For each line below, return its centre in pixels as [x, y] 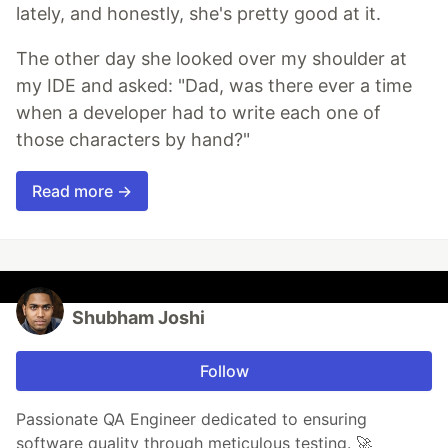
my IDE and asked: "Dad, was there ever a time [214, 86]
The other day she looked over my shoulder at [211, 59]
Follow [224, 371]
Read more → [82, 191]
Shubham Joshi [138, 318]
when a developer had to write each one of [198, 113]
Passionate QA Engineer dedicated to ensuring [191, 419]
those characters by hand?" [133, 140]
